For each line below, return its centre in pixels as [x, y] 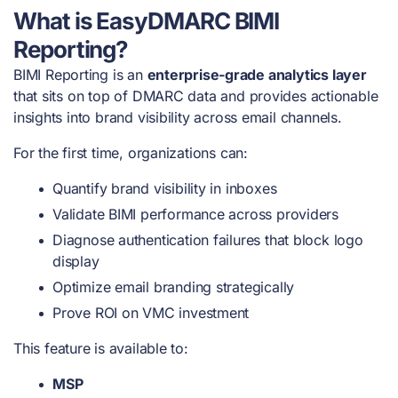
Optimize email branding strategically [174, 287]
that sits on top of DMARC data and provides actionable [196, 96]
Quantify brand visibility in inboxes [165, 188]
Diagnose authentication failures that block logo [208, 239]
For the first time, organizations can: [131, 152]
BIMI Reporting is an [80, 74]
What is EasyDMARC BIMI [147, 20]
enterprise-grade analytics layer [257, 74]
